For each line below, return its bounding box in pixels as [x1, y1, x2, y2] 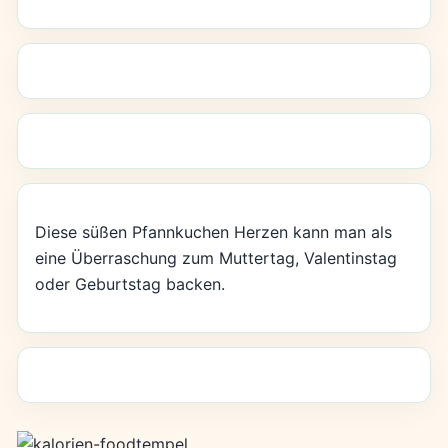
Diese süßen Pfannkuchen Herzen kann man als [34, 221, 392, 242]
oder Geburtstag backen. [34, 273, 225, 294]
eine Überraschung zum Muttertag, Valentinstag [34, 247, 397, 268]
